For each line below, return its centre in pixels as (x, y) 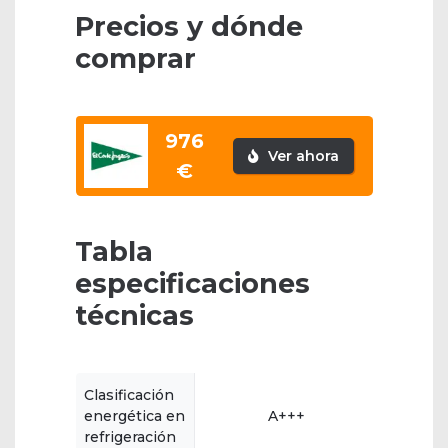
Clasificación (129, 395)
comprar (135, 59)
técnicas (134, 316)
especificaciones (192, 284)
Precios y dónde (189, 27)
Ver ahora (301, 156)
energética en (134, 416)
